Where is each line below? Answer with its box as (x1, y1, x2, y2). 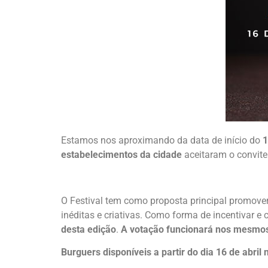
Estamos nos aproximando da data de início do (61, 135, 263, 146)
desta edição (61, 223, 116, 235)
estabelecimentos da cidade (61, 149, 182, 160)
